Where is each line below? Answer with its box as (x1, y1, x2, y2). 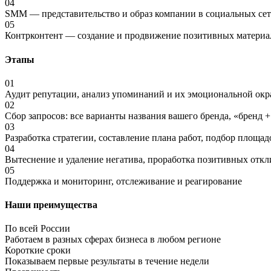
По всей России (5, 223, 70, 234)
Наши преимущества (5, 200, 97, 211)
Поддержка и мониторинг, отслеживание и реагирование (5, 175, 242, 186)
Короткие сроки (5, 245, 71, 256)
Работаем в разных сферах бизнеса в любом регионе (5, 234, 221, 245)
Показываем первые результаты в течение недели (5, 256, 209, 267)
